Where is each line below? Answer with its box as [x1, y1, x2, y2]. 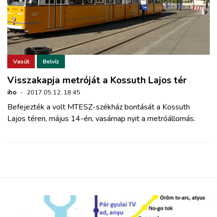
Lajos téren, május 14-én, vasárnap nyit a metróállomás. [7, 113, 195, 124]
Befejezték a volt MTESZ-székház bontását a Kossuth [7, 102, 190, 113]
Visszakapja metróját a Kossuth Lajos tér [7, 74, 186, 87]
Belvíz [43, 58, 59, 66]
